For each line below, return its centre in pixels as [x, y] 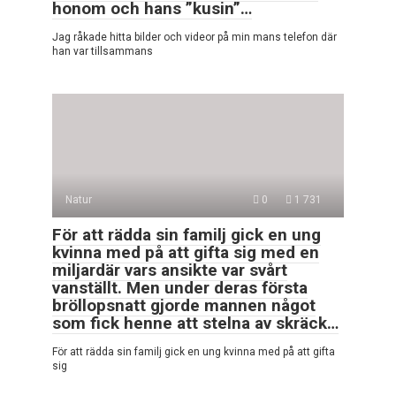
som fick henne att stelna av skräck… [195, 324]
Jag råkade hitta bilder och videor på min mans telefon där [194, 38]
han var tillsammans [103, 52]
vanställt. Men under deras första [180, 288]
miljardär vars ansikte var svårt [170, 270]
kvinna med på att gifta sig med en [186, 253]
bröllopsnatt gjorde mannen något [184, 306]
